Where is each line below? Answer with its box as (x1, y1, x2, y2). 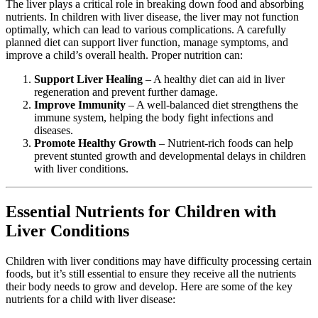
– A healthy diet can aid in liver (143, 73, 285, 86)
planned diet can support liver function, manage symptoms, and (6, 36, 288, 49)
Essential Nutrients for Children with (6, 202, 276, 221)
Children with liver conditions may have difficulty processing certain (6, 254, 312, 267)
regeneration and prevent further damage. (34, 86, 218, 99)
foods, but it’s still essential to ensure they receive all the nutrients (6, 267, 296, 280)
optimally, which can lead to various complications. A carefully (6, 23, 286, 36)
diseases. (34, 124, 73, 137)
